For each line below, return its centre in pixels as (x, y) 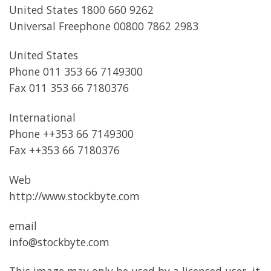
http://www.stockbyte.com (74, 196)
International (42, 118)
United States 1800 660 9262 (81, 9)
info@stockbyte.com (59, 242)
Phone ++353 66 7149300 (71, 134)
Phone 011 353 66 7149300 (76, 72)
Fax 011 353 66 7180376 (69, 88)
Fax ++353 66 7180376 (64, 150)
